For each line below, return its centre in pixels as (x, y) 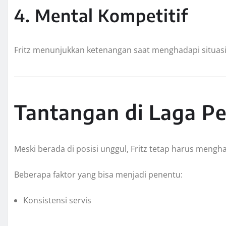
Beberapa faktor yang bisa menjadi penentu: (98, 175)
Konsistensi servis (57, 201)
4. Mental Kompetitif (101, 15)
